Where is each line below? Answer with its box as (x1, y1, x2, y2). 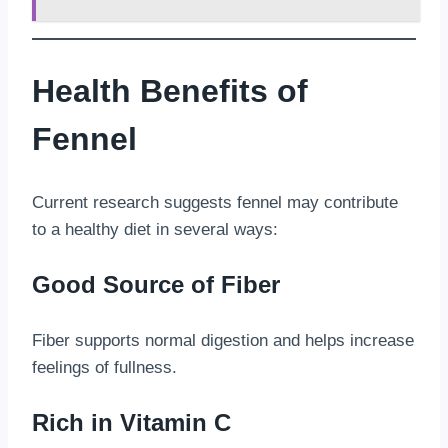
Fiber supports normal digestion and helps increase (32, 331, 414, 351)
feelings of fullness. (32, 358, 177, 378)
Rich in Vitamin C (32, 409, 231, 437)
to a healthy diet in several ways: (32, 220, 278, 240)
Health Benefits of (32, 72, 308, 109)
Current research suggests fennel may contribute (32, 193, 398, 213)
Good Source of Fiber (32, 271, 280, 299)
